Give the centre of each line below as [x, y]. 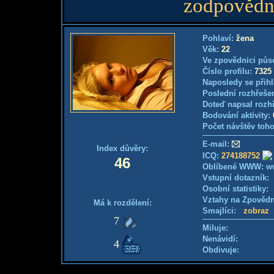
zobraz [256, 211]
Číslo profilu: [228, 71]
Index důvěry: [122, 148]
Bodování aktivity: [238, 115]
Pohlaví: [219, 38]
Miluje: [215, 228]
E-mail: [216, 144]
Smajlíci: [223, 211]
